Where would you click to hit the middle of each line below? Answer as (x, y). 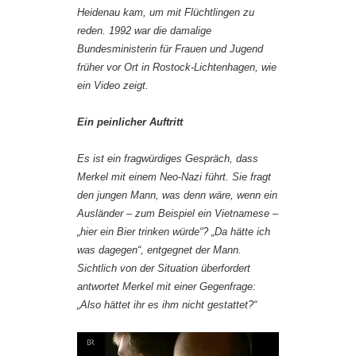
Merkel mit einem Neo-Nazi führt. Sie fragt (174, 176)
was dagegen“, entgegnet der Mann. (159, 250)
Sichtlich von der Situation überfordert (164, 268)
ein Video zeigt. (113, 85)
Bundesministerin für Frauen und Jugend (170, 48)
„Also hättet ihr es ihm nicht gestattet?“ (167, 304)
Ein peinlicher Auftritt (130, 122)
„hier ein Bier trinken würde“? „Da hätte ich (174, 231)
